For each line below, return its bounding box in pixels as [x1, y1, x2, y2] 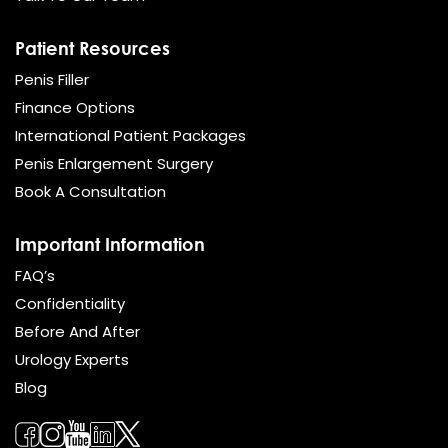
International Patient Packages [15, 124, 246, 146]
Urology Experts [15, 348, 129, 370]
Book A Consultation [15, 180, 166, 202]
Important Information [15, 232, 205, 255]
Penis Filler [15, 68, 89, 90]
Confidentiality [15, 292, 125, 314]
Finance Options [15, 96, 135, 118]
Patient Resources [15, 36, 170, 59]
